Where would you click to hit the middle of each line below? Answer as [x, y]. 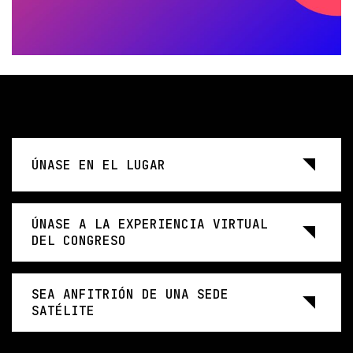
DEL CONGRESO [79, 241]
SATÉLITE [63, 311]
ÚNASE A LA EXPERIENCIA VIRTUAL [150, 225]
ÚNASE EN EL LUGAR [98, 165]
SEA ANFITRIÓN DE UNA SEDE [130, 295]
